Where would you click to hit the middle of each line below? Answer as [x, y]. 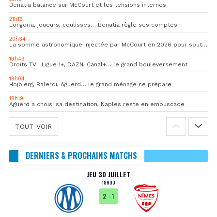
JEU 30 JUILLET [108, 174]
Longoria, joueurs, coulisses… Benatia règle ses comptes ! [95, 25]
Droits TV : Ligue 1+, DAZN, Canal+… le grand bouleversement [98, 65]
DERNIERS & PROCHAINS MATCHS [81, 155]
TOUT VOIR [33, 127]
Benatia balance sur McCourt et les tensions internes [88, 5]
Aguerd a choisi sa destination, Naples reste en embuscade [97, 104]
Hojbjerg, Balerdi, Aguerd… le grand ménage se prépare [90, 85]
